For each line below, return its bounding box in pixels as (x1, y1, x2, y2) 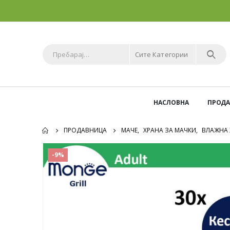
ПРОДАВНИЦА (64, 126, 107, 135)
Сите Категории (135, 49, 188, 59)
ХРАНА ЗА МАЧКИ (143, 126, 196, 135)
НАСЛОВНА (153, 98, 189, 107)
